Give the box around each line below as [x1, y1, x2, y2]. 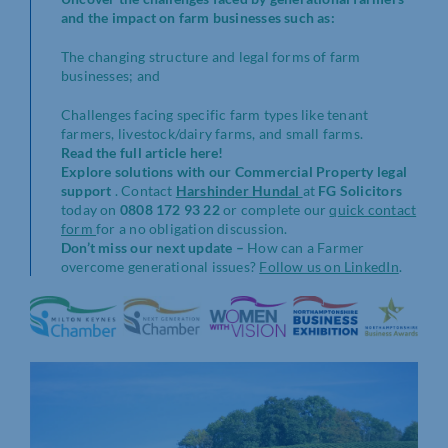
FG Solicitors [318, 182, 402, 200]
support [61, 182, 112, 200]
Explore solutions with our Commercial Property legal [61, 163, 407, 181]
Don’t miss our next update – [61, 239, 244, 257]
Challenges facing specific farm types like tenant [61, 106, 369, 124]
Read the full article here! [61, 144, 224, 162]
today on [61, 201, 120, 219]
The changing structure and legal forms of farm [61, 48, 361, 66]
